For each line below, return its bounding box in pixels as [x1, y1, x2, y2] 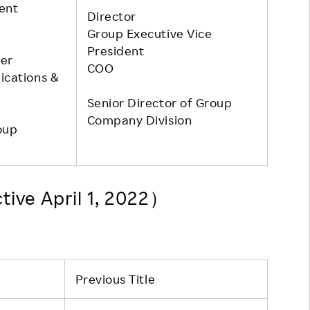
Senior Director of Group [86, 94, 232, 110]
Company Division [86, 111, 192, 127]
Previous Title [75, 271, 156, 286]
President [86, 42, 145, 58]
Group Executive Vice [86, 25, 212, 41]
